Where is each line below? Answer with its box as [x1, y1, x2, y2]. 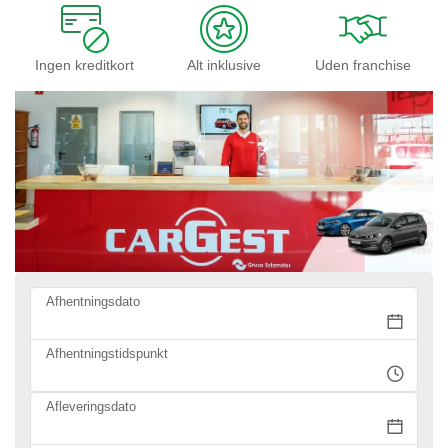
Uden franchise [315, 57, 412, 74]
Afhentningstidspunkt [46, 345, 168, 361]
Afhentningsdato [46, 293, 140, 309]
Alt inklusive [186, 57, 261, 74]
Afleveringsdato [46, 398, 136, 414]
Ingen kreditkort [35, 57, 135, 74]
